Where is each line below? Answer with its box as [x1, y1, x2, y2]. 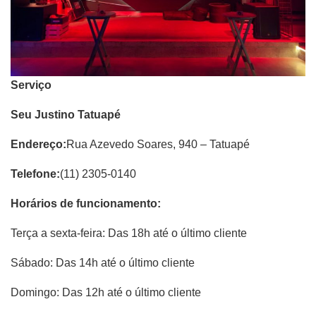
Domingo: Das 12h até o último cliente [11, 286, 201, 299]
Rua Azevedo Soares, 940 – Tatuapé [66, 138, 250, 151]
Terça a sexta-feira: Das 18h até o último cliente [11, 227, 247, 240]
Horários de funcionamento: [11, 197, 161, 210]
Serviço [11, 79, 51, 92]
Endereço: [11, 138, 66, 151]
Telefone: [11, 168, 60, 181]
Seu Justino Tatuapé [11, 109, 121, 121]
